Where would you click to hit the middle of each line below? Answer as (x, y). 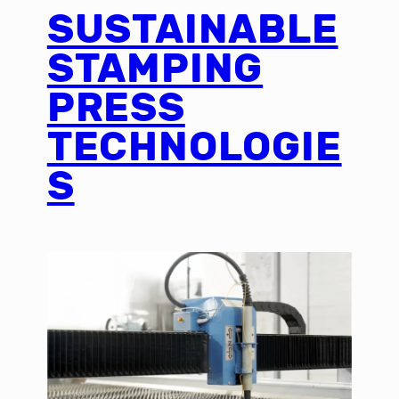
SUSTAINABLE (192, 29)
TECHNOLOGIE (194, 147)
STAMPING (155, 69)
